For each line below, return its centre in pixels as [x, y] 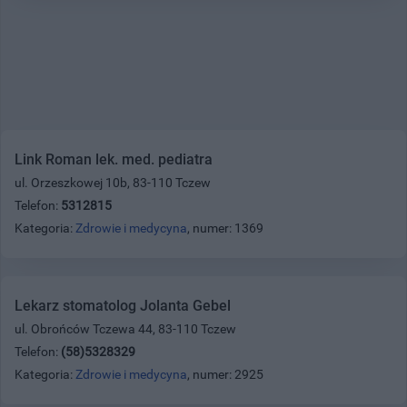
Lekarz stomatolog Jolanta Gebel [123, 305]
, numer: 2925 [225, 374]
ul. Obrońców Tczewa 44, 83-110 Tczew [125, 328]
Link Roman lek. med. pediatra [114, 159]
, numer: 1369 [225, 228]
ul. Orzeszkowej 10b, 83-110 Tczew [113, 182]
